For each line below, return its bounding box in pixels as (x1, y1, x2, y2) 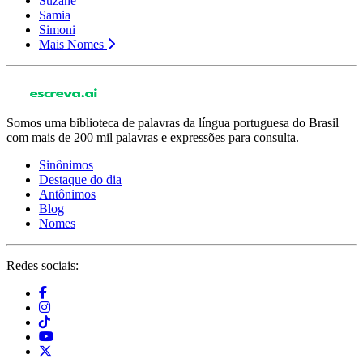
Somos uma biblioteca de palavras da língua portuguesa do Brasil (6, 116, 339, 130)
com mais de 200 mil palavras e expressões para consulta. (6, 130, 299, 145)
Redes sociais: (6, 258, 79, 273)
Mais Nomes (39, 37, 104, 52)
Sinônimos (39, 158, 93, 173)
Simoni (39, 23, 75, 37)
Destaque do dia (39, 173, 122, 187)
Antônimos (39, 187, 96, 202)
